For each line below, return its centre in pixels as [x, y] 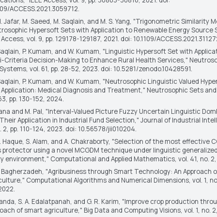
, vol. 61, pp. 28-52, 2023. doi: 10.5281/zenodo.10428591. [109, 69]
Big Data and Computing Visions [132, 210]
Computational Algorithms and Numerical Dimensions [107, 180]
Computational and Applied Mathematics [112, 159]
